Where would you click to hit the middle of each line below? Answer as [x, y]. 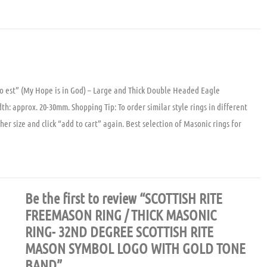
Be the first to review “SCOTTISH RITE [124, 198]
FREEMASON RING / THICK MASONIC [121, 215]
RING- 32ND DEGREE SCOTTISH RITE [119, 232]
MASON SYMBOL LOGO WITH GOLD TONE [135, 249]
